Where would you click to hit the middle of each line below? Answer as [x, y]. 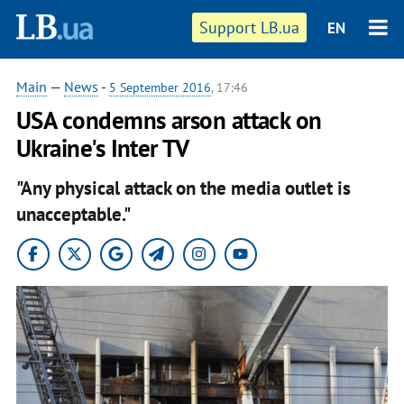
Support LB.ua [250, 28]
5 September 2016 [160, 87]
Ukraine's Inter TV [102, 148]
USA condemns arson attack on [169, 120]
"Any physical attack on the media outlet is [183, 188]
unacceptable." [73, 214]
